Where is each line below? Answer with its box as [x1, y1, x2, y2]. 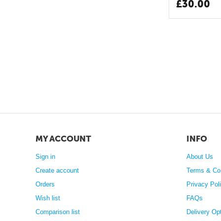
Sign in [36, 153, 56, 160]
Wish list [36, 194, 61, 202]
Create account [36, 167, 79, 174]
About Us [186, 153, 214, 160]
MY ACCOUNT [36, 134, 91, 144]
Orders [36, 181, 55, 188]
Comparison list [36, 208, 80, 216]
